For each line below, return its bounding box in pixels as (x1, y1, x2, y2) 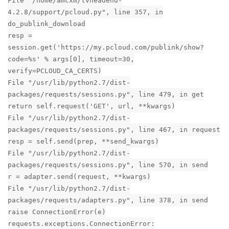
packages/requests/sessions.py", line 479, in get (8, 90, 204, 98)
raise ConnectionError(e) (8, 208, 106, 216)
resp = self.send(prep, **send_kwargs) (8, 137, 159, 145)
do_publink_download (8, 19, 85, 28)
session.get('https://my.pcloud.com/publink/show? (8, 43, 204, 51)
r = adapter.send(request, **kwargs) (8, 172, 151, 180)
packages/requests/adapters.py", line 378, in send (8, 196, 208, 204)
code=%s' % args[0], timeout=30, (8, 55, 134, 63)
